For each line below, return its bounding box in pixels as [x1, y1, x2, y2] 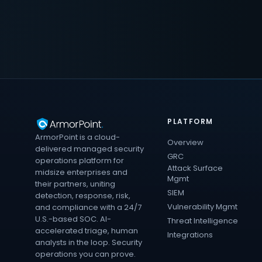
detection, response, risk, [35, 189, 130, 201]
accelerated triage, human [35, 225, 138, 236]
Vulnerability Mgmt [167, 201, 238, 212]
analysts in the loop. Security [35, 236, 142, 248]
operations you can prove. [35, 248, 136, 260]
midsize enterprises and [35, 166, 127, 178]
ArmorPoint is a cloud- [35, 131, 120, 143]
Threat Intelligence [167, 215, 239, 226]
